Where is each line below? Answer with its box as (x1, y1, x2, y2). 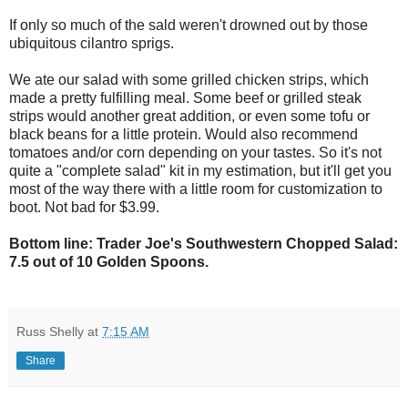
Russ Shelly (16, 323, 84, 339)
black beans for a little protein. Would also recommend (9, 126, 358, 142)
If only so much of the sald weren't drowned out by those (9, 16, 368, 33)
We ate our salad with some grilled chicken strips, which (9, 71, 369, 87)
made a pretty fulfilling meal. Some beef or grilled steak (9, 89, 362, 106)
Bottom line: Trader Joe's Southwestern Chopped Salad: (9, 235, 398, 251)
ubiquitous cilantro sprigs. (9, 35, 174, 51)
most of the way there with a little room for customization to (9, 180, 382, 197)
